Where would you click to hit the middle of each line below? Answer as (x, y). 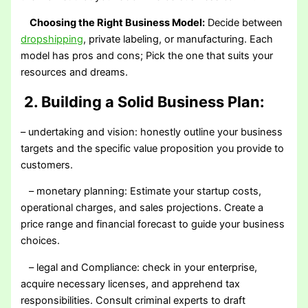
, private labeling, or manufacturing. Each (178, 40)
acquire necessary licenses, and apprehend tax (131, 284)
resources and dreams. (75, 73)
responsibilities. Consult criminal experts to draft (133, 300)
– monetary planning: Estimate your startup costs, (141, 191)
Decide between (244, 23)
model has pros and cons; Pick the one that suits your (147, 56)
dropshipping (52, 40)
